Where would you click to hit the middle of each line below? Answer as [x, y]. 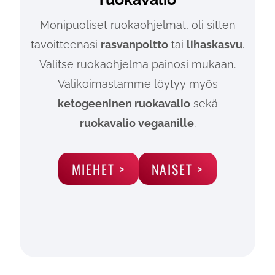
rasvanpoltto [134, 45]
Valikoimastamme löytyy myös [137, 84]
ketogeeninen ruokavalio [124, 104]
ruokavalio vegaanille [137, 123]
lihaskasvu [215, 45]
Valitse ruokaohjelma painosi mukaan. [137, 64]
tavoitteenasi [66, 45]
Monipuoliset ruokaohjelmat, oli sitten [137, 25]
